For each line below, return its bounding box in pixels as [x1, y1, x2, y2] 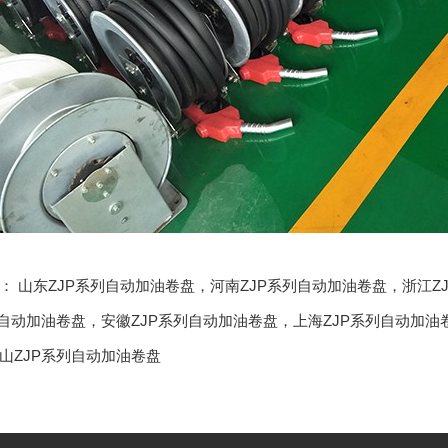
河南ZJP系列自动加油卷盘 [210, 277, 387, 294]
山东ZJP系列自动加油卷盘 [18, 277, 195, 294]
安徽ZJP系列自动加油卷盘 [101, 312, 278, 329]
